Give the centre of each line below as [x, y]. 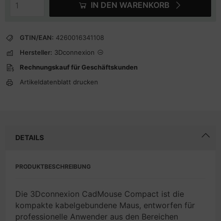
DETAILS [30, 137]
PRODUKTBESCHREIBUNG [53, 166]
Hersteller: [36, 52]
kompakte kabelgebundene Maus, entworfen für [105, 205]
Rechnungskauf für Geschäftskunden [79, 67]
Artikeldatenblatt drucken [59, 82]
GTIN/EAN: [37, 37]
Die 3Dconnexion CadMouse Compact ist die [100, 194]
